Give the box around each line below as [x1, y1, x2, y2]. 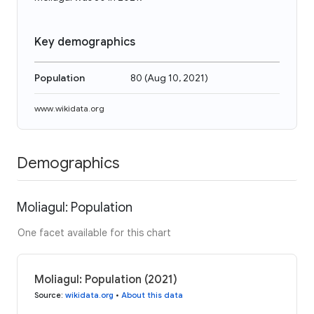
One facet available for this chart [18, 226, 171, 239]
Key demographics [34, 35, 135, 49]
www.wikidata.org [34, 103, 104, 114]
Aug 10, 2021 [147, 71, 205, 84]
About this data [121, 289, 183, 300]
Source [34, 289, 61, 300]
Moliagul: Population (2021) [34, 272, 177, 287]
